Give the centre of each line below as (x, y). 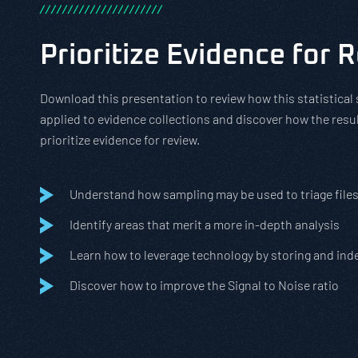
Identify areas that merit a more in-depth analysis (205, 224)
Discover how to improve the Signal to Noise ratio (204, 285)
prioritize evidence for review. (120, 139)
